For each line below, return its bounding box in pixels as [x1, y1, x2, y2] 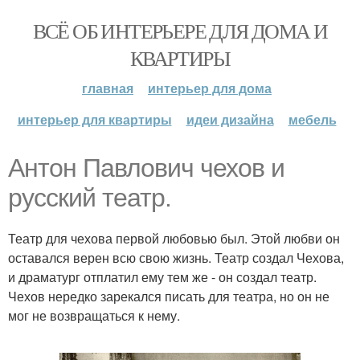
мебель [288, 110, 337, 129]
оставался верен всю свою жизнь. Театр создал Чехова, [8, 248, 344, 267]
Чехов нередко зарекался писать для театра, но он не [8, 287, 329, 305]
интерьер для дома [148, 79, 272, 97]
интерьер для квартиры [17, 110, 172, 129]
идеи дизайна [186, 110, 274, 129]
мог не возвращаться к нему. [8, 306, 180, 325]
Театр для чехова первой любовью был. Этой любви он [8, 229, 340, 247]
